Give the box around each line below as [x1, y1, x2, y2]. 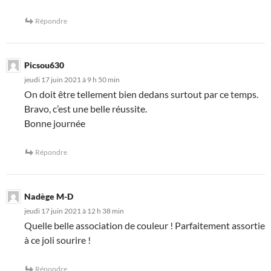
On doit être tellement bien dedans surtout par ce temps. [24, 88, 258, 100]
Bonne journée [24, 117, 85, 129]
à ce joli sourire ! [24, 234, 91, 246]
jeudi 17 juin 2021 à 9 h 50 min [24, 75, 120, 85]
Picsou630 [24, 60, 64, 71]
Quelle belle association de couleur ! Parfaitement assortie [24, 220, 265, 232]
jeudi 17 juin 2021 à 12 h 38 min [24, 206, 124, 216]
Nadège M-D [24, 191, 73, 202]
